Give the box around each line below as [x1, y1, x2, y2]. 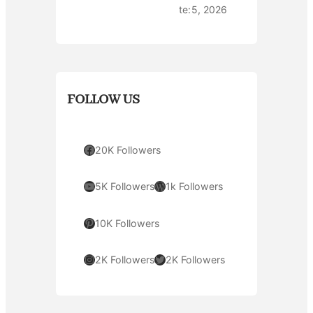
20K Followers [95, 143, 161, 156]
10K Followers [95, 217, 159, 229]
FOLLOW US [67, 90, 140, 108]
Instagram [83, 252, 93, 266]
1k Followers [166, 180, 223, 193]
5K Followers [95, 180, 154, 193]
